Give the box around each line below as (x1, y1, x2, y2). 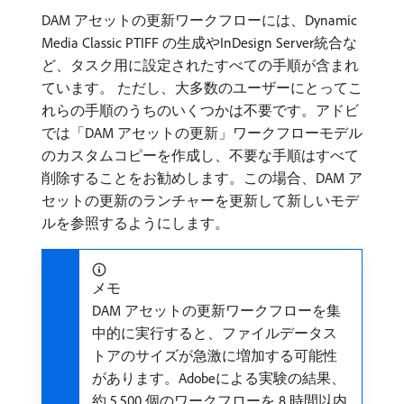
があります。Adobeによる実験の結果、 (92, 369, 345, 387)
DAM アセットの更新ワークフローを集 (92, 301, 341, 319)
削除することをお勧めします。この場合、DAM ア (41, 169, 363, 187)
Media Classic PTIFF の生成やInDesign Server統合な (41, 33, 357, 51)
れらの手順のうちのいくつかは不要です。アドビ (41, 101, 359, 119)
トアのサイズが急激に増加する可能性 (92, 346, 337, 364)
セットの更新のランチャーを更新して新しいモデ (41, 191, 359, 209)
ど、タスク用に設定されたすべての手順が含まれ (41, 56, 359, 74)
